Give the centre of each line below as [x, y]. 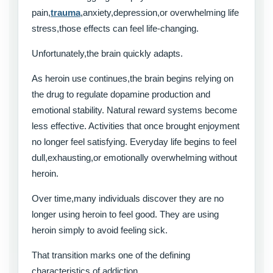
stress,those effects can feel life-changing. [115, 29]
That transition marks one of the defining [111, 255]
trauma [66, 13]
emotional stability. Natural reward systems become [134, 110]
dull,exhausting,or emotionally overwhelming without [134, 158]
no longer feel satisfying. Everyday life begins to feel [134, 142]
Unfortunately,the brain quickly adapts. [107, 54]
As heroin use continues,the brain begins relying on [133, 79]
